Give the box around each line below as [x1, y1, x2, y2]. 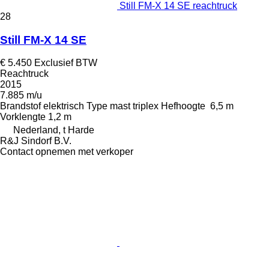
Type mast [86, 101, 130, 112]
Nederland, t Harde [13, 125, 94, 136]
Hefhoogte [161, 101, 205, 112]
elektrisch [43, 101, 84, 112]
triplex [133, 101, 159, 112]
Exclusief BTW [34, 58, 97, 68]
